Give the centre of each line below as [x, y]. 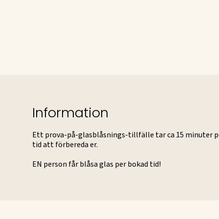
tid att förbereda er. [65, 144]
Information [70, 114]
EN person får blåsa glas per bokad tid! [97, 164]
